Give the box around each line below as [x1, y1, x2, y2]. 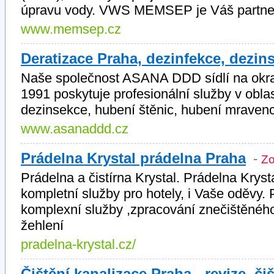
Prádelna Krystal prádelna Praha [21, 150, 246, 166]
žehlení [21, 218, 64, 233]
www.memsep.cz [21, 21, 121, 37]
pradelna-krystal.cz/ [21, 237, 136, 252]
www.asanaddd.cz [21, 121, 128, 136]
